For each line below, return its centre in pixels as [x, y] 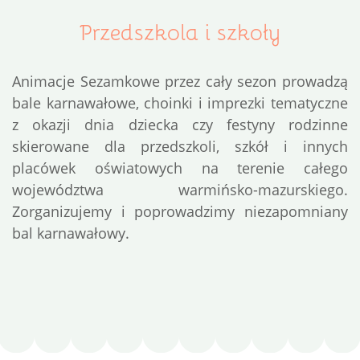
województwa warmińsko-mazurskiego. [180, 190]
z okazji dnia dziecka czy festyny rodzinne [180, 125]
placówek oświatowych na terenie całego [180, 168]
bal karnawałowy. [71, 233]
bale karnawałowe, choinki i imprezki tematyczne [180, 103]
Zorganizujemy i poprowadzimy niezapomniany [180, 211]
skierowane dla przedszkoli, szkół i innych [180, 146]
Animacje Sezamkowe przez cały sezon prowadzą [180, 81]
